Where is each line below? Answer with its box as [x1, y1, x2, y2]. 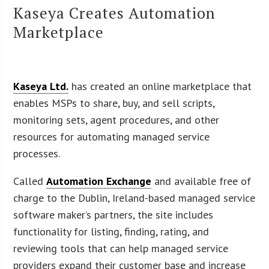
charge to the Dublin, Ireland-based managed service [13, 190, 256, 205]
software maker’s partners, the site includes [13, 207, 214, 222]
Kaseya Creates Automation [13, 2, 216, 23]
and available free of [151, 174, 252, 188]
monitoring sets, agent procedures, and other [13, 112, 220, 127]
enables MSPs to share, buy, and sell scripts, [13, 95, 215, 110]
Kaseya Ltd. [13, 79, 69, 93]
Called [13, 174, 47, 188]
